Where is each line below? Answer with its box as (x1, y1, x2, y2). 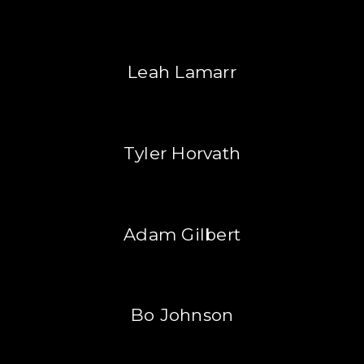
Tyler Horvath (123, 143, 241, 164)
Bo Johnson (130, 305, 234, 326)
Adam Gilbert (123, 223, 240, 245)
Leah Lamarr (128, 62, 236, 83)
